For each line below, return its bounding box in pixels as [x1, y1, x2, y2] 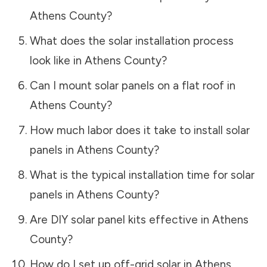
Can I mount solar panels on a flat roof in [29, 78, 235, 92]
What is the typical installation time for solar [29, 167, 254, 182]
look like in [29, 53, 85, 67]
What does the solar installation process [29, 33, 234, 48]
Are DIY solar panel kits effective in [29, 212, 212, 226]
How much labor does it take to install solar [29, 123, 250, 137]
